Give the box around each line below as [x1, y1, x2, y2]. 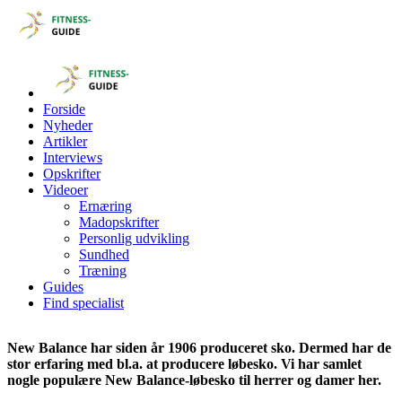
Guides [43, 279, 83, 294]
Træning [79, 263, 127, 278]
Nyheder [43, 118, 92, 133]
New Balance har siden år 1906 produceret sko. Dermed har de [7, 340, 391, 355]
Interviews [43, 150, 102, 165]
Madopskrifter [79, 214, 159, 230]
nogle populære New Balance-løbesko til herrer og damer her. [7, 372, 381, 388]
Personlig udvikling [79, 231, 189, 246]
